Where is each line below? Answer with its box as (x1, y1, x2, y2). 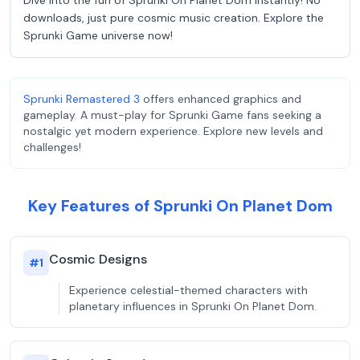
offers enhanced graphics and (140, 92, 301, 106)
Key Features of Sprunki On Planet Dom (27, 195, 333, 216)
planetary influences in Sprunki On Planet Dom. (69, 299, 317, 313)
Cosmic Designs (49, 251, 147, 268)
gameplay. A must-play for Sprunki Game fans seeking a (23, 108, 321, 122)
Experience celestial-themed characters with (69, 283, 308, 297)
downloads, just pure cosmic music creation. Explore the (23, 10, 324, 25)
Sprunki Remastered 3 (23, 92, 140, 106)
